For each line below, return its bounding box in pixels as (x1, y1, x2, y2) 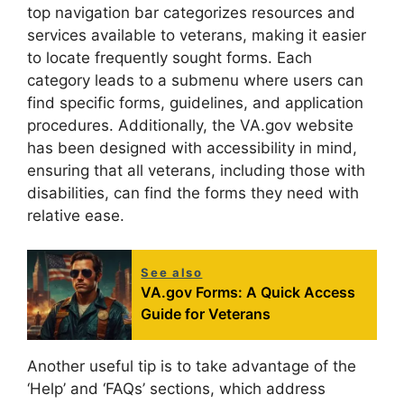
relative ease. (27, 206, 124, 225)
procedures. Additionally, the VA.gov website (27, 115, 353, 134)
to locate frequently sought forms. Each (27, 48, 312, 67)
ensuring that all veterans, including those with (27, 161, 365, 179)
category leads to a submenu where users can (27, 70, 363, 89)
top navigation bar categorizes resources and (27, 3, 355, 22)
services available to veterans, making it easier (27, 25, 366, 44)
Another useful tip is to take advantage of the (27, 357, 356, 376)
